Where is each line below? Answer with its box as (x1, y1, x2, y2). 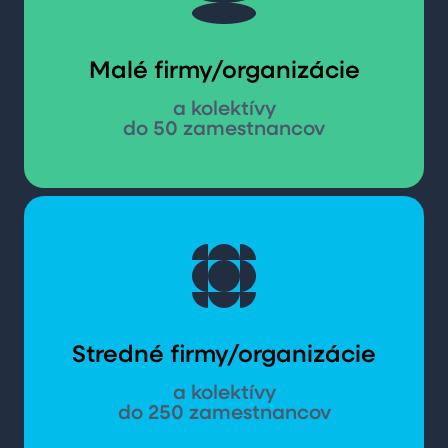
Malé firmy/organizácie (88, 60, 360, 84)
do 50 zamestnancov (123, 120, 325, 140)
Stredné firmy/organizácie (72, 344, 376, 368)
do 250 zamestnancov (117, 404, 331, 424)
